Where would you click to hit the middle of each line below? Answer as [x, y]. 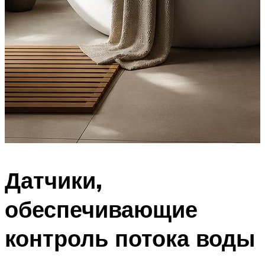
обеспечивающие [101, 209]
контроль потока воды [130, 238]
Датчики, [54, 180]
